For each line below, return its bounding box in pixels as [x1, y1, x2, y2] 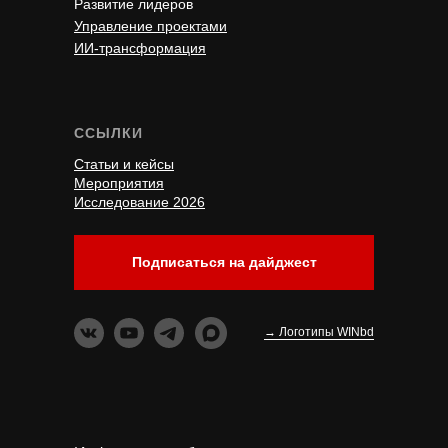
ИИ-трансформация [74, 40, 206, 57]
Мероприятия [74, 175, 164, 192]
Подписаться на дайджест [131, 254, 317, 271]
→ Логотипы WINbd [264, 325, 374, 340]
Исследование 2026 [74, 194, 205, 211]
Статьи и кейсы [74, 156, 174, 173]
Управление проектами [74, 18, 227, 35]
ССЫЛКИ [74, 125, 143, 142]
